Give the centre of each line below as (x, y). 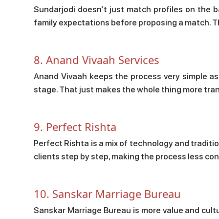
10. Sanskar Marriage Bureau (107, 193)
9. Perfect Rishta (75, 126)
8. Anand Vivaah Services (97, 59)
